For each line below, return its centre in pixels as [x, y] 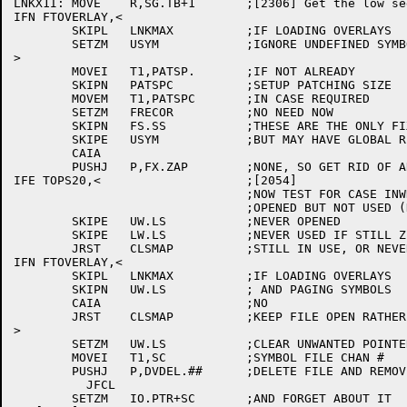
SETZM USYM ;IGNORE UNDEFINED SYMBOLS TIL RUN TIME [43, 44]
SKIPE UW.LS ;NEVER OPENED [43, 221]
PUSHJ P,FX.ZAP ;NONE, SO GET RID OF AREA [43, 167]
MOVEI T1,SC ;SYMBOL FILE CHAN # [43, 357]
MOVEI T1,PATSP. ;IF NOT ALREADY [43, 71]
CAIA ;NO [43, 303]
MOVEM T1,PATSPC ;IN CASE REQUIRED [43, 99]
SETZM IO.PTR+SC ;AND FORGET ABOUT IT [43, 398]
